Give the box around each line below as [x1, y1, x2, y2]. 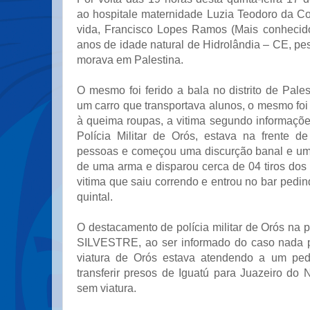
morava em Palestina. [77, 53, 186, 66]
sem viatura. [77, 282, 139, 294]
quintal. [77, 190, 116, 203]
